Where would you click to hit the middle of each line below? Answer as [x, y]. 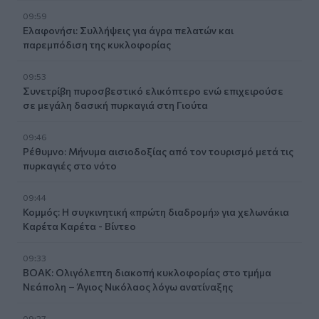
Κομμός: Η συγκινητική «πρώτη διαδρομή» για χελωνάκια [156, 211]
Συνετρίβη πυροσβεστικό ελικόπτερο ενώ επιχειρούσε [153, 90]
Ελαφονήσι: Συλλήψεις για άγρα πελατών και [128, 30]
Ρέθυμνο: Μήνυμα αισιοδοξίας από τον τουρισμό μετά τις [158, 151]
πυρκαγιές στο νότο [70, 165]
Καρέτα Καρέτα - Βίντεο [79, 226]
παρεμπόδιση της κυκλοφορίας [97, 44]
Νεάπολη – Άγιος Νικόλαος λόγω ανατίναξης [128, 286]
